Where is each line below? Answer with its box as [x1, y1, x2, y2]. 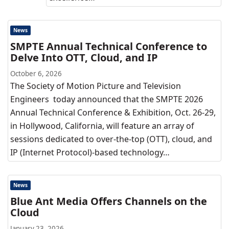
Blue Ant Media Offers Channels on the [10, 194, 207, 208]
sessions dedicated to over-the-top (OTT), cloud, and [10, 133, 212, 145]
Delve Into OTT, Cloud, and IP [10, 51, 158, 64]
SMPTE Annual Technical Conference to [10, 39, 207, 53]
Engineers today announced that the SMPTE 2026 [10, 94, 203, 105]
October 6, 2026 [10, 69, 62, 78]
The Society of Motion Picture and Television [10, 80, 181, 91]
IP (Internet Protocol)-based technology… [10, 147, 170, 158]
